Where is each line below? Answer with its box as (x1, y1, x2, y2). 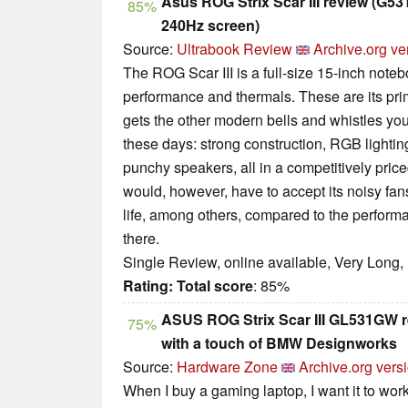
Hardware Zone (177, 356, 278, 378)
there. (123, 228, 159, 250)
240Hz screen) (161, 15, 260, 36)
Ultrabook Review (177, 38, 292, 60)
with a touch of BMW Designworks (161, 332, 397, 354)
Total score (177, 275, 253, 297)
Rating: (123, 275, 173, 297)
